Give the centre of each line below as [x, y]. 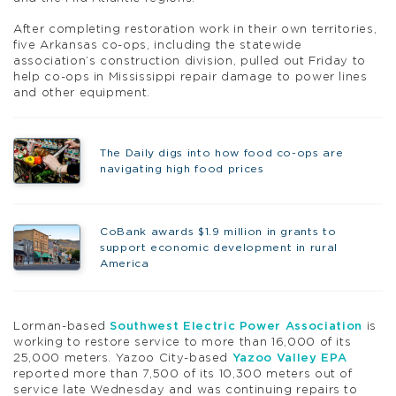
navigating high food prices [182, 169]
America [124, 264]
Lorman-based [62, 326]
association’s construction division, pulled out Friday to [190, 62]
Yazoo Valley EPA [289, 358]
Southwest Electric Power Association [236, 326]
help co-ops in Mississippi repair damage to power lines [190, 78]
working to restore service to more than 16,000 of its [183, 342]
